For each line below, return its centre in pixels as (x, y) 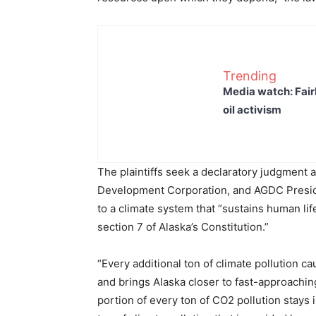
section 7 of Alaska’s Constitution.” (183, 227)
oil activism (252, 109)
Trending (250, 75)
